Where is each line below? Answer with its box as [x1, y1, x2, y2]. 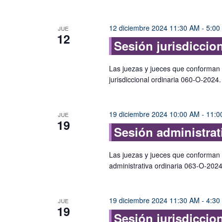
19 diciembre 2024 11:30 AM [109, 195, 200, 206]
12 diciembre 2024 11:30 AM [109, 23, 200, 33]
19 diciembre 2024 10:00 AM [109, 109, 200, 119]
